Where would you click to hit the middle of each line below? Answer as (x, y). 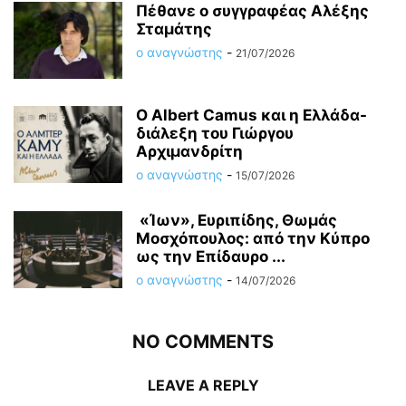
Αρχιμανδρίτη (189, 151)
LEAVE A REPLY (203, 385)
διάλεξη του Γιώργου (215, 133)
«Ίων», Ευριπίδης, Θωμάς (237, 220)
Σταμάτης (174, 29)
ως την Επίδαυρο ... (211, 256)
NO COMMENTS (203, 341)
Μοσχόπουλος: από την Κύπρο (253, 238)
